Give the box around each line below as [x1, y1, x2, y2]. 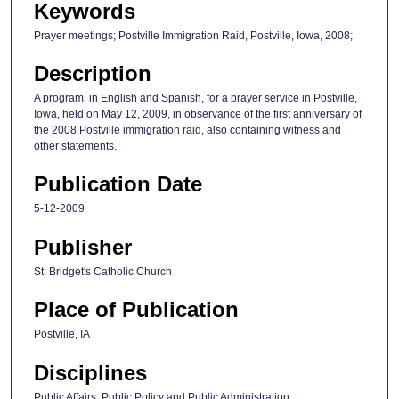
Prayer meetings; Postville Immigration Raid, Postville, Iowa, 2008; [34, 28, 353, 42]
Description [34, 61, 151, 85]
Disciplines [34, 360, 147, 385]
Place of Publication [34, 297, 239, 322]
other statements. [34, 139, 117, 152]
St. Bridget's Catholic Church [34, 265, 172, 278]
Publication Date [34, 172, 202, 197]
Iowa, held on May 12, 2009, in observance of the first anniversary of [34, 107, 362, 120]
